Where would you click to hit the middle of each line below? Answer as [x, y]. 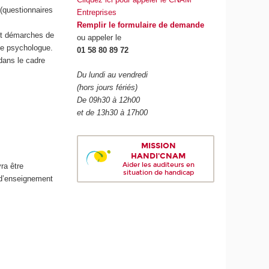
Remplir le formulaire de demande [141, 25]
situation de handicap [158, 173]
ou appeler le [99, 38]
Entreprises [97, 13]
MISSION [158, 146]
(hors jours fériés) [107, 87]
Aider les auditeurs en [158, 165]
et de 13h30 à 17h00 [113, 112]
